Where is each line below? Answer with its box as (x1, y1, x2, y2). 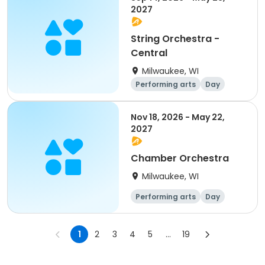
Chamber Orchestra (131, 151, 229, 165)
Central (131, 46, 167, 60)
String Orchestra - (131, 32, 219, 46)
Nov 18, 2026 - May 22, (131, 111, 225, 123)
